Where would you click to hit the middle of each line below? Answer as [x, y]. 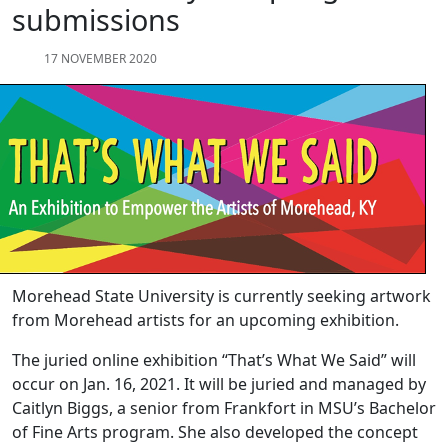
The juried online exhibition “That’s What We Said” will [214, 360]
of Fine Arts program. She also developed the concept [215, 432]
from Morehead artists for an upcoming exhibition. [209, 320]
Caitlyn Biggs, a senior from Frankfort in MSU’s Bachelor [224, 408]
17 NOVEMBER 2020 [100, 59]
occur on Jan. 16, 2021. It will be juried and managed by [219, 384]
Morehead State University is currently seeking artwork [221, 296]
